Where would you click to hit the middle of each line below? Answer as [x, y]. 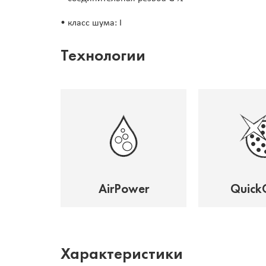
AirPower [123, 189]
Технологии [103, 55]
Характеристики [122, 254]
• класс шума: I [91, 23]
